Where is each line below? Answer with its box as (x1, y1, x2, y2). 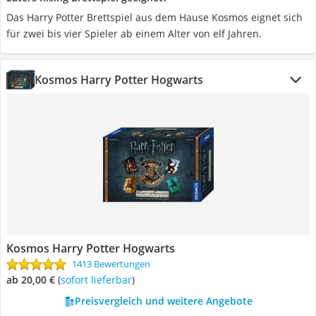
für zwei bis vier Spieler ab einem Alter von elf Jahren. (6, 27, 262, 40)
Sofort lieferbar (66, 273, 132, 286)
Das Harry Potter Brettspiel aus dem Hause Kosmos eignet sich (6, 11, 303, 24)
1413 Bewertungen (72, 257, 150, 270)
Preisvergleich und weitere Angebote (74, 294, 253, 308)
